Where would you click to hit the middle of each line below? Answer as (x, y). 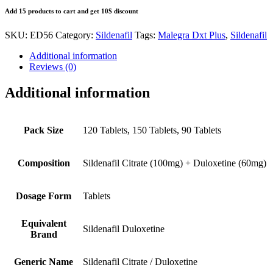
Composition (44, 163)
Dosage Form (44, 196)
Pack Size (44, 130)
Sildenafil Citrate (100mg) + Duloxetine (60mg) (175, 163)
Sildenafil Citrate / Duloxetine (140, 262)
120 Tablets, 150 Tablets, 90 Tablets (152, 130)
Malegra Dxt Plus (192, 35)
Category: (76, 35)
